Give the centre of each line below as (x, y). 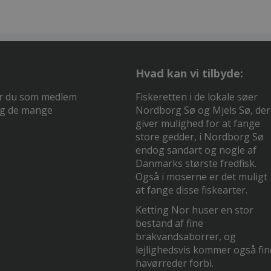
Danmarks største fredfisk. (196, 163)
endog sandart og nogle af (196, 150)
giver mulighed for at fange (198, 123)
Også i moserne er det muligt (201, 177)
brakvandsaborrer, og (186, 237)
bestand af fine (169, 224)
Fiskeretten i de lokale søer (197, 97)
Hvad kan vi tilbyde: (189, 73)
